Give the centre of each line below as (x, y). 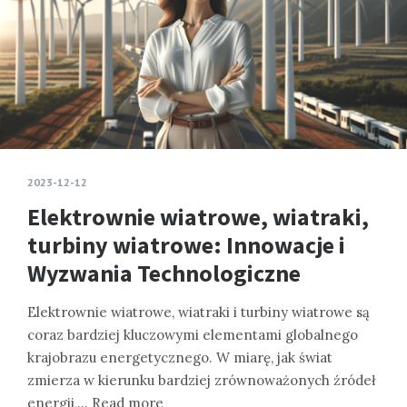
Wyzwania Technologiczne (164, 273)
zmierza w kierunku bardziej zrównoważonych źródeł (202, 381)
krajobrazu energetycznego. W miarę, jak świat (180, 358)
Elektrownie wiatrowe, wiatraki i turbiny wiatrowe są (199, 313)
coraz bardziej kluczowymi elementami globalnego (193, 335)
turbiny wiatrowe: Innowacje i (186, 245)
